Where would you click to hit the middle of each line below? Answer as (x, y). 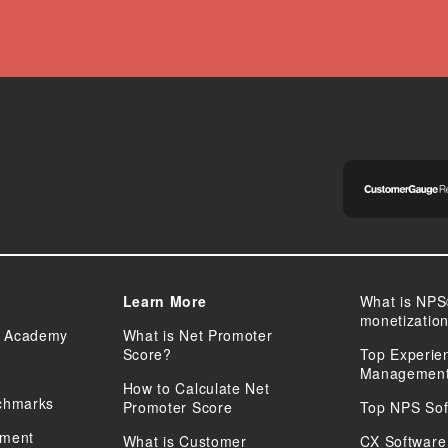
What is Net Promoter (197, 335)
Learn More (164, 301)
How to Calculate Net (196, 388)
